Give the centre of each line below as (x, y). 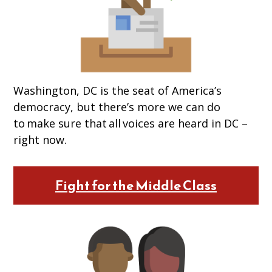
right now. (40, 140)
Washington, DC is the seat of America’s (118, 91)
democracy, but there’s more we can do (117, 107)
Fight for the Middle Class (136, 186)
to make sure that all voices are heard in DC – (131, 124)
